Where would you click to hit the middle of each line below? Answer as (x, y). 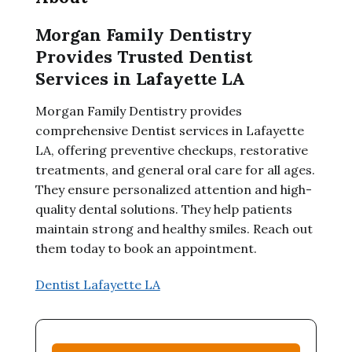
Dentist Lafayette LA (97, 284)
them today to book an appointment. (146, 248)
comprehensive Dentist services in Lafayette (169, 130)
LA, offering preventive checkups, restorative (171, 150)
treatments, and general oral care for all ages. (175, 170)
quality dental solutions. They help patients (163, 209)
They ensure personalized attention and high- (173, 189)
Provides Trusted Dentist (143, 57)
